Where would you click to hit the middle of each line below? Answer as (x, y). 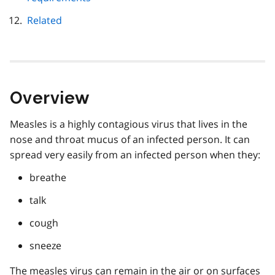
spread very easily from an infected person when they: (135, 154)
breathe (48, 177)
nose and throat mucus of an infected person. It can (130, 139)
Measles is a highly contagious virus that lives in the (129, 124)
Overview (50, 98)
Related (45, 20)
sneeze (45, 245)
